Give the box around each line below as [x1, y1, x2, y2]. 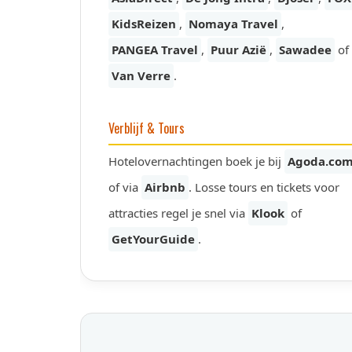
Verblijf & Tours [108, 119, 185, 137]
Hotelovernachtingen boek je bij [108, 153, 284, 169]
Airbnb [145, 179, 185, 195]
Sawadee [279, 42, 332, 57]
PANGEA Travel [112, 42, 198, 57]
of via [108, 179, 141, 195]
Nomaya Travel [189, 16, 278, 31]
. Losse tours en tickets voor [189, 179, 339, 195]
